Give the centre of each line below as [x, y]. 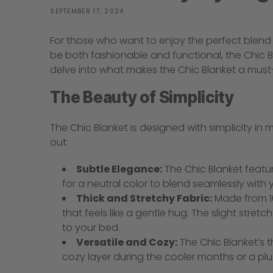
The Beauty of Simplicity [142, 97]
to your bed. [91, 228]
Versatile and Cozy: [127, 243]
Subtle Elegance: [119, 169]
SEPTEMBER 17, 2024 [87, 12]
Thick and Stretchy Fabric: [144, 199]
